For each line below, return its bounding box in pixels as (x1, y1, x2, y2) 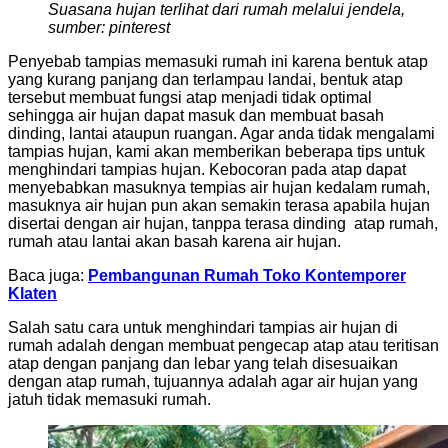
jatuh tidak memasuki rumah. (8, 391, 211, 409)
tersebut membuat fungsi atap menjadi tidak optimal (8, 89, 372, 107)
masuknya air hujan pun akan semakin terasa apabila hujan (8, 197, 430, 215)
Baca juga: (8, 267, 88, 285)
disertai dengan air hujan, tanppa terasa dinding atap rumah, (8, 215, 438, 233)
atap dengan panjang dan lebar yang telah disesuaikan (8, 355, 398, 373)
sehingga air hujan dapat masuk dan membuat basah (8, 107, 384, 125)
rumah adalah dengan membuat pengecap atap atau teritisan (8, 337, 439, 355)
